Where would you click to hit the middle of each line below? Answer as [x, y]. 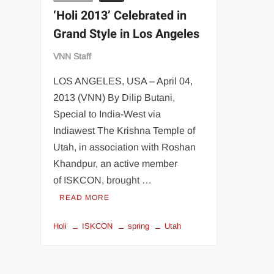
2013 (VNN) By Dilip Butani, [114, 97]
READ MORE [85, 197]
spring [139, 226]
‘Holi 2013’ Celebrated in [120, 15]
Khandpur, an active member [116, 163]
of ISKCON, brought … [103, 180]
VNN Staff [72, 56]
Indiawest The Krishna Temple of [124, 130]
